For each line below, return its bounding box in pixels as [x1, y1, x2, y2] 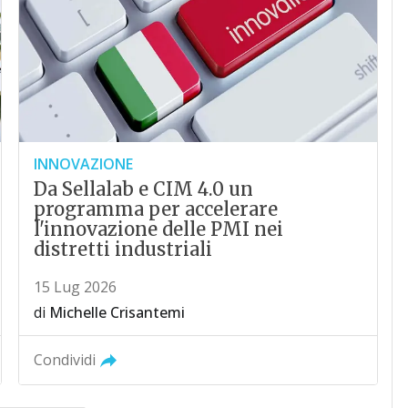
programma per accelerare [34, 197, 279, 220]
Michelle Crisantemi [49, 301, 186, 322]
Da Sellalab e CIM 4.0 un [34, 177, 254, 200]
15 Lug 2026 [34, 276, 117, 297]
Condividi [34, 349, 97, 370]
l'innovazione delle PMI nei [34, 217, 284, 240]
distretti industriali [34, 237, 213, 260]
